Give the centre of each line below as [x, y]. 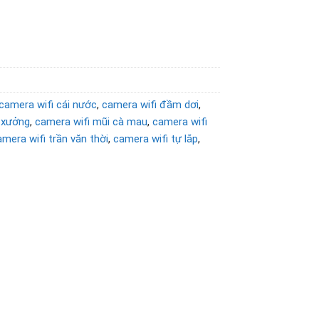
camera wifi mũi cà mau [91, 122]
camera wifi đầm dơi [151, 105]
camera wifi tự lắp [156, 139]
